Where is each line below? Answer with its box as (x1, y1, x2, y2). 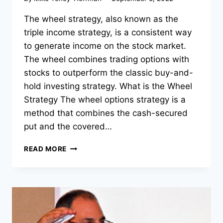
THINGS (66, 205, 95, 213)
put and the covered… (24, 121, 112, 131)
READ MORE (24, 144, 67, 153)
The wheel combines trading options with (24, 54, 189, 64)
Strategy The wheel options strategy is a (24, 94, 186, 105)
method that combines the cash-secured (24, 108, 188, 118)
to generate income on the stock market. (24, 40, 186, 51)
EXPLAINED (66, 173, 108, 182)
